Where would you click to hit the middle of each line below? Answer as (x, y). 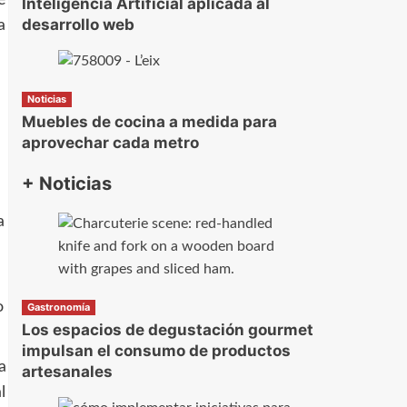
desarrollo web (78, 24)
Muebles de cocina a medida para (149, 122)
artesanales (67, 371)
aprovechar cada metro (110, 143)
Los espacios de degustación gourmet (167, 329)
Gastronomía (58, 307)
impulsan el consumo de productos (156, 350)
